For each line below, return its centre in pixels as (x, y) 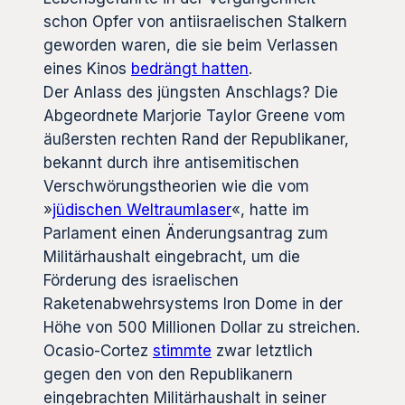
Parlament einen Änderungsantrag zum (186, 234)
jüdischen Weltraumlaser (142, 210)
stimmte (182, 351)
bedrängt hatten (190, 69)
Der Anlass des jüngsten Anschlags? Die (191, 93)
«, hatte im (270, 210)
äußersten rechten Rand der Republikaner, (196, 140)
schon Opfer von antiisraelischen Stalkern (195, 22)
